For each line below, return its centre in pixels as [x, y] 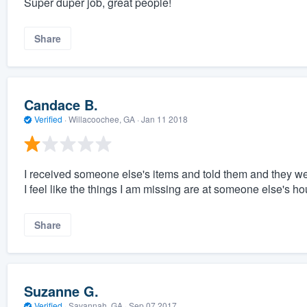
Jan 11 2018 [164, 119]
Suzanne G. [61, 291]
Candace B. [61, 104]
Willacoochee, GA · [103, 119]
